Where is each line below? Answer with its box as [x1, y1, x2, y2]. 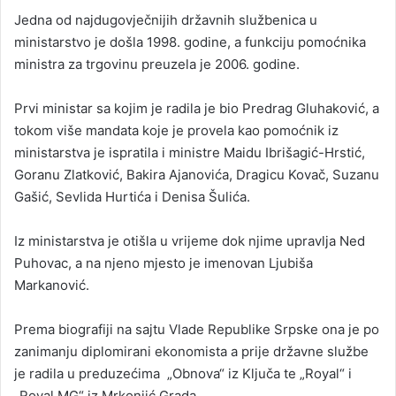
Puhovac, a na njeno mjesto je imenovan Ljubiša [14, 255, 313, 272]
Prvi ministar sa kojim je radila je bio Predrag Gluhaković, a [14, 100, 379, 118]
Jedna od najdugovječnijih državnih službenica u [14, 11, 317, 29]
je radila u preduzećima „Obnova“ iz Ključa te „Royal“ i [14, 365, 352, 383]
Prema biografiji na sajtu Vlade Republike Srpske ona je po [14, 321, 379, 339]
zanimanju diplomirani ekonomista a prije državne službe [14, 343, 369, 361]
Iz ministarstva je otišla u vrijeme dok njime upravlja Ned [14, 232, 365, 250]
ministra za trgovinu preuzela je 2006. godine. [14, 56, 300, 73]
